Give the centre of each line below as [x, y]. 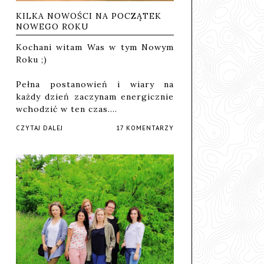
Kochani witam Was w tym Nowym [95, 47]
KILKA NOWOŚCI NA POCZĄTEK [89, 16]
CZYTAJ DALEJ [39, 128]
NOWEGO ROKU [52, 27]
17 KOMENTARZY [145, 128]
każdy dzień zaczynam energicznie [95, 97]
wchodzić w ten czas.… [67, 109]
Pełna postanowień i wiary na [95, 85]
